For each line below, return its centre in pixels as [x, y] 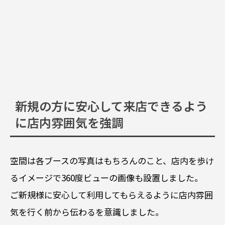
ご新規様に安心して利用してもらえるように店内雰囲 [111, 194]
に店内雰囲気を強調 [69, 122]
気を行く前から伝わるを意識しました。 [87, 211]
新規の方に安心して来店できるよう [111, 105]
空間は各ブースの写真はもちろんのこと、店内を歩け [112, 160]
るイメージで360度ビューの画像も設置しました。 [106, 177]
